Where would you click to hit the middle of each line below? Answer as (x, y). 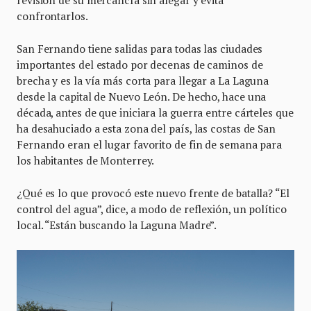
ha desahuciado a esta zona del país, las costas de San (146, 128)
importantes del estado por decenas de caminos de (140, 64)
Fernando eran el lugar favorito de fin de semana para (150, 144)
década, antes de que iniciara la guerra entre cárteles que (155, 112)
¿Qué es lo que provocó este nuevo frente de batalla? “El (153, 193)
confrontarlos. (52, 16)
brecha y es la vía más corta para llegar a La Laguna (143, 80)
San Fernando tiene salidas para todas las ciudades (140, 48)
